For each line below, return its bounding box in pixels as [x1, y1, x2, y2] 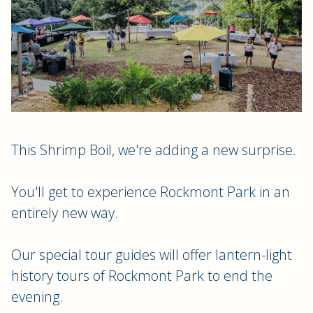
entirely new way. [11, 203, 118, 223]
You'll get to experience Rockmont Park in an [11, 182, 290, 202]
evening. [11, 287, 63, 307]
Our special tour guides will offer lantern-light [11, 245, 292, 265]
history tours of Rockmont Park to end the [11, 266, 272, 286]
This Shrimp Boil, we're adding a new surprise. [11, 140, 296, 160]
